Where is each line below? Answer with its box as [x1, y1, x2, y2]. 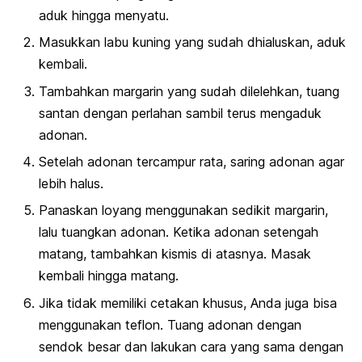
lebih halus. [39, 175, 103, 192]
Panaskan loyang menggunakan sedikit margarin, [39, 202, 328, 219]
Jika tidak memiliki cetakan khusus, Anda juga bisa [39, 294, 337, 311]
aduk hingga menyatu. [39, 6, 169, 23]
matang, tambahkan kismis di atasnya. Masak [39, 246, 311, 263]
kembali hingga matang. [39, 267, 179, 284]
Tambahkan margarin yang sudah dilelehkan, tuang [39, 82, 339, 99]
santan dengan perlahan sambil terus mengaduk [39, 104, 322, 121]
